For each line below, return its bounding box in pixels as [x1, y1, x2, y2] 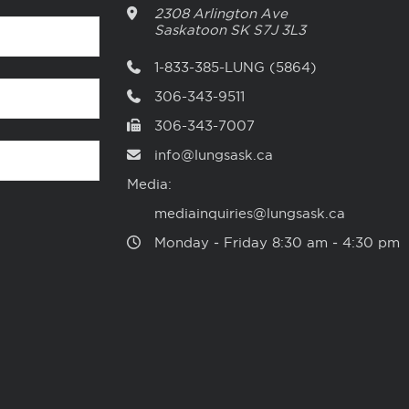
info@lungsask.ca [154, 147, 273, 163]
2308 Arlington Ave [154, 5, 288, 21]
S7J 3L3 [253, 22, 306, 37]
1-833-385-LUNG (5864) [154, 59, 317, 75]
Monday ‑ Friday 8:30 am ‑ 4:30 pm [154, 235, 400, 250]
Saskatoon [154, 22, 226, 37]
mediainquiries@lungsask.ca [154, 205, 345, 221]
